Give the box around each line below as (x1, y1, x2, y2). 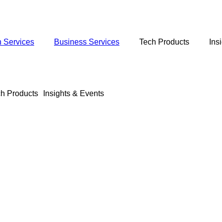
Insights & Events (43, 89, 104, 98)
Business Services (54, 38, 119, 46)
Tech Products (139, 38, 189, 46)
